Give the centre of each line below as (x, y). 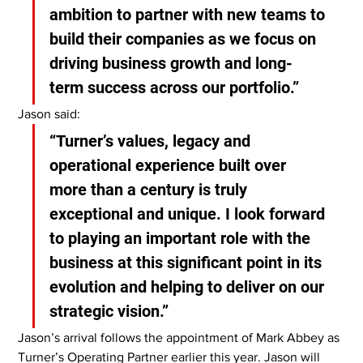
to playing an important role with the (182, 238)
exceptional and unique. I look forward (190, 214)
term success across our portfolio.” (175, 87)
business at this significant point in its (188, 262)
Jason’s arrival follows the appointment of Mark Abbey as (181, 337)
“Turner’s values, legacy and (152, 141)
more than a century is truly (151, 189)
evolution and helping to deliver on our (189, 286)
